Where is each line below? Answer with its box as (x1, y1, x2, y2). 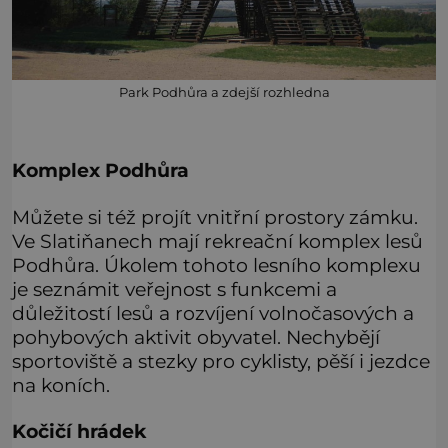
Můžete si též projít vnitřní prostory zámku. (12, 204, 418, 229)
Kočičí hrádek (12, 419, 146, 444)
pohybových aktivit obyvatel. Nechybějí (12, 324, 380, 349)
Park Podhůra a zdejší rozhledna (118, 84, 330, 100)
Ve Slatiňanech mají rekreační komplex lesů (12, 228, 423, 253)
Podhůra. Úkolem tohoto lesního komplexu (12, 252, 421, 277)
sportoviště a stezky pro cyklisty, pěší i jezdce (12, 348, 430, 373)
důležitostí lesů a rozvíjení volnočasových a (12, 300, 414, 325)
